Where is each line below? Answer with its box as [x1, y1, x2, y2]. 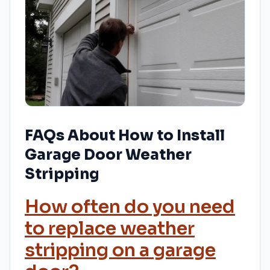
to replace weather [25, 217, 195, 240]
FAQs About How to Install [25, 127, 225, 145]
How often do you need [25, 195, 235, 219]
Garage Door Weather [25, 146, 192, 165]
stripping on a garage [25, 239, 216, 262]
